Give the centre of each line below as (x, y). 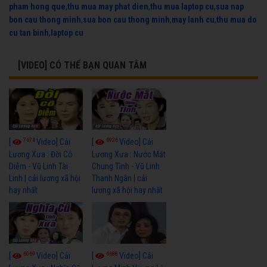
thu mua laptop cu (182, 7)
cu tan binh (29, 33)
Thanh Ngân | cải (120, 178)
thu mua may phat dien (108, 7)
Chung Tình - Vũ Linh (126, 167)
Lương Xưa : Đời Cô (41, 155)
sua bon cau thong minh (126, 20)
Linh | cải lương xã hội (45, 178)
